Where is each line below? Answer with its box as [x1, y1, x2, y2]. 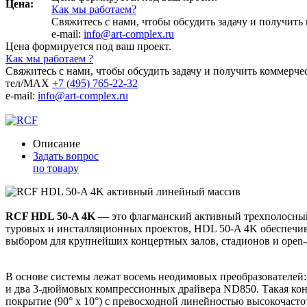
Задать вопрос [33, 149, 99, 162]
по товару [33, 162, 79, 174]
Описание [33, 137, 80, 149]
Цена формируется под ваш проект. [5, 40, 171, 52]
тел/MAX [5, 77, 52, 89]
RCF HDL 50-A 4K [5, 210, 95, 222]
